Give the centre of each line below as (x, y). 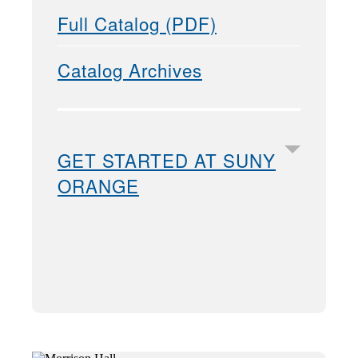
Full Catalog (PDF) (137, 23)
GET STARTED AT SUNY (167, 160)
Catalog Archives (130, 70)
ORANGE (98, 186)
